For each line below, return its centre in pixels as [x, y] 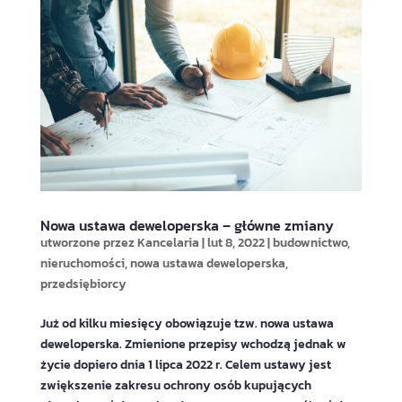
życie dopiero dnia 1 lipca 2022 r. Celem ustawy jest [185, 364]
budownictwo [310, 242]
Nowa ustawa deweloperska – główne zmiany [187, 225]
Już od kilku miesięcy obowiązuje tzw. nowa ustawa [187, 323]
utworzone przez [88, 242]
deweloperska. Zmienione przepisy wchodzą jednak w [193, 344]
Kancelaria [168, 242]
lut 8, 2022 [236, 242]
